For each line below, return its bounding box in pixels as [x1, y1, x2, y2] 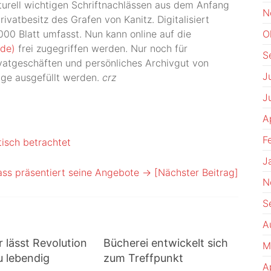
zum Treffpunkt [103, 252, 184, 264]
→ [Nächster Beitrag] [142, 166, 238, 178]
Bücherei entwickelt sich [103, 237, 229, 249]
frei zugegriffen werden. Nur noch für [15, 42, 188, 54]
